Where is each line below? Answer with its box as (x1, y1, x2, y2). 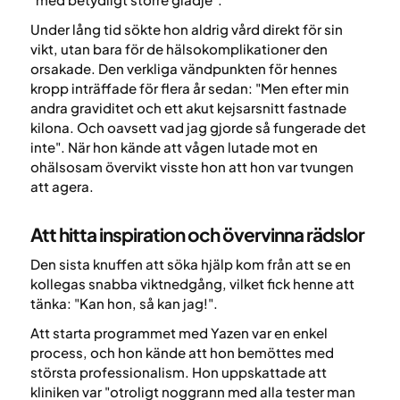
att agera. (29, 177, 94, 195)
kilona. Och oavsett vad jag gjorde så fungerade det (29, 118, 366, 136)
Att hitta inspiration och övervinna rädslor (29, 221, 364, 246)
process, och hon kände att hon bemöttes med (29, 343, 334, 361)
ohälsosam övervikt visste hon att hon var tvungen (29, 157, 354, 175)
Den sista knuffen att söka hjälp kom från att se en (29, 255, 351, 273)
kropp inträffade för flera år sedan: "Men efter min (29, 79, 349, 96)
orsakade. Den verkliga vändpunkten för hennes (29, 59, 337, 77)
